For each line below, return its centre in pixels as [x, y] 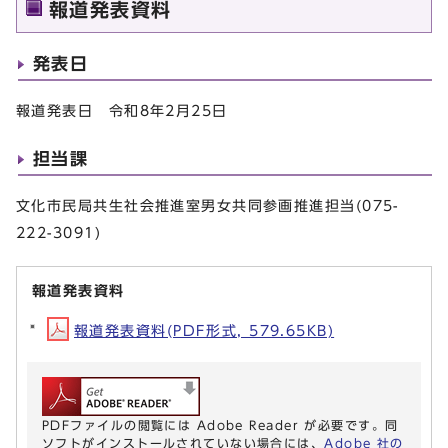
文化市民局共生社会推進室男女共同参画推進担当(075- [207, 205]
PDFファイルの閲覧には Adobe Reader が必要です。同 [220, 424]
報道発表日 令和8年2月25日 [122, 110]
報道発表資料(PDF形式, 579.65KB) [204, 330]
